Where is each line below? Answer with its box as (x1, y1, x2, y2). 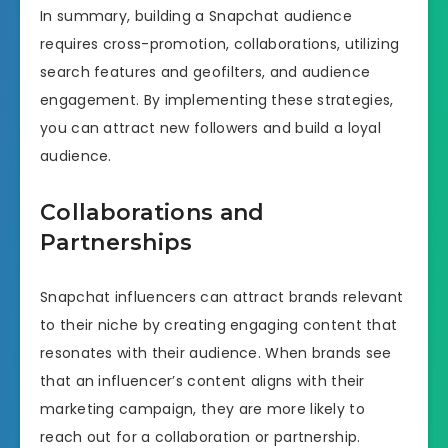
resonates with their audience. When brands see (40, 343, 392, 364)
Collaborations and (40, 198, 265, 226)
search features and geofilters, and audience (40, 62, 371, 83)
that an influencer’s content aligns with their (40, 371, 365, 392)
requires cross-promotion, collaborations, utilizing (40, 34, 400, 55)
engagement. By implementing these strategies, (40, 90, 394, 111)
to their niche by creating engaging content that (40, 315, 398, 336)
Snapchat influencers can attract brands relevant (40, 287, 404, 308)
